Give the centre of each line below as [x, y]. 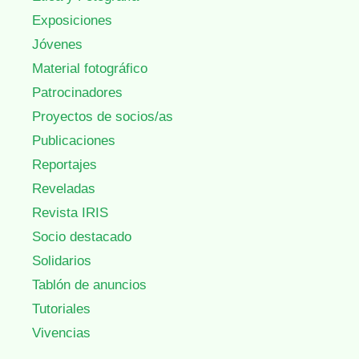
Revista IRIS [70, 212]
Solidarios [62, 260]
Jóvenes [57, 44]
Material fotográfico [90, 68]
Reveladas [64, 188]
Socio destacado [82, 236]
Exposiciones [72, 20]
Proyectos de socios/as [103, 116]
